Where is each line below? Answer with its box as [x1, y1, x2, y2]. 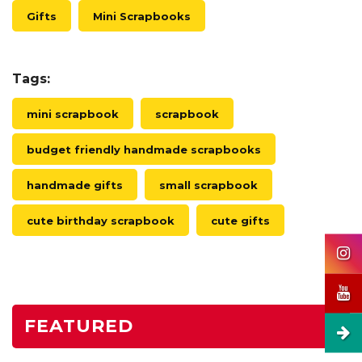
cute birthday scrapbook [27, 213, 175, 227]
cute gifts [211, 213, 270, 227]
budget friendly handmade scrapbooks [27, 142, 261, 156]
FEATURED [24, 315, 133, 337]
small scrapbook [159, 178, 258, 192]
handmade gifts [27, 178, 123, 192]
